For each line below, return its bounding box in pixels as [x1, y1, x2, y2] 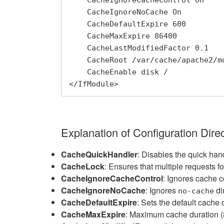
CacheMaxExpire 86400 [69, 31, 87, 41]
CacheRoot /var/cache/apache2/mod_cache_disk [69, 55, 87, 65]
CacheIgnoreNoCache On [69, 7, 87, 17]
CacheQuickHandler [61, 148, 137, 160]
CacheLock [61, 160, 104, 172]
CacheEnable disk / [69, 67, 87, 77]
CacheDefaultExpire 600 [69, 19, 87, 29]
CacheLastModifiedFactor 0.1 [69, 43, 87, 53]
